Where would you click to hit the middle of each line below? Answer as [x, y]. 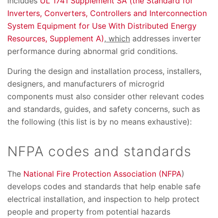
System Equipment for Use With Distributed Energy [102, 26]
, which [117, 39]
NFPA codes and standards [99, 152]
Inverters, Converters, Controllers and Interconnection [107, 13]
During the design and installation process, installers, [104, 71]
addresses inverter [165, 39]
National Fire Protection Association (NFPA [102, 174]
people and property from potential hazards [89, 212]
